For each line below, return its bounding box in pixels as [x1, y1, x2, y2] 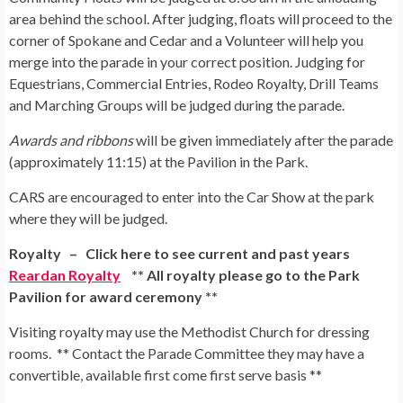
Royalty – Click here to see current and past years [9, 245, 350, 263]
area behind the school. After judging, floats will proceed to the [9, 10, 392, 28]
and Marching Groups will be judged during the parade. [9, 96, 345, 114]
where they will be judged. [9, 210, 167, 228]
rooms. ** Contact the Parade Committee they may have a [9, 345, 364, 363]
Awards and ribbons [9, 131, 133, 149]
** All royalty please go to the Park [121, 266, 360, 284]
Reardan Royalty [9, 266, 121, 284]
